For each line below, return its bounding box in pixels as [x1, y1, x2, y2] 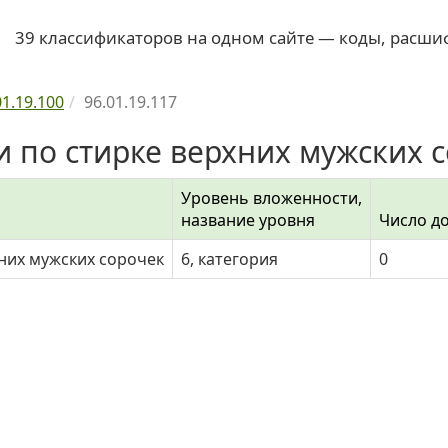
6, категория [181, 248, 278, 270]
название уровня [181, 209, 315, 231]
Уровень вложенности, [181, 187, 362, 209]
